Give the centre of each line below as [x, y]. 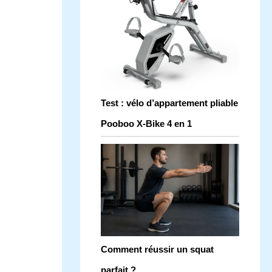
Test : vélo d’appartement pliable [169, 103]
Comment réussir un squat [157, 250]
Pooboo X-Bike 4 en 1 [146, 124]
